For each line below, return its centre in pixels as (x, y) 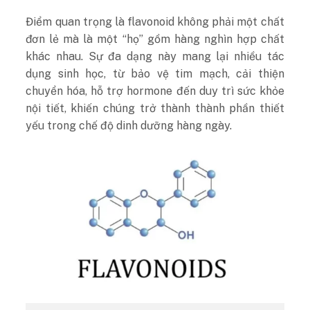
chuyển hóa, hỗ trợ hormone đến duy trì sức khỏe (155, 91)
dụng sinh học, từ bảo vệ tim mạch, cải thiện (155, 74)
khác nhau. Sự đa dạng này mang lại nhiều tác (155, 57)
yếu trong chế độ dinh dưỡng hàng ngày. (129, 126)
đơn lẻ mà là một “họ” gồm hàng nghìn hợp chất (155, 39)
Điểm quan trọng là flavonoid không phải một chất (155, 22)
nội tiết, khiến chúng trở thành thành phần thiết (155, 109)
